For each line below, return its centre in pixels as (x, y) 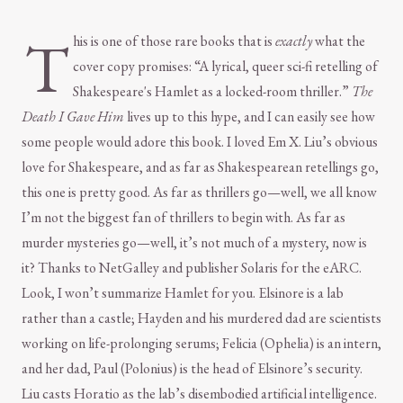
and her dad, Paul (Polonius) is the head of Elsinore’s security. (192, 369)
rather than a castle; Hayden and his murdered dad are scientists (201, 318)
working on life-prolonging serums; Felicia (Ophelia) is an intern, (201, 344)
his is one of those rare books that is (174, 41)
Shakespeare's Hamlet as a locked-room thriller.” (212, 92)
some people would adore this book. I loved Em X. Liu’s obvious (200, 142)
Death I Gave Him (73, 117)
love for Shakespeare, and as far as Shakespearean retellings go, (200, 167)
